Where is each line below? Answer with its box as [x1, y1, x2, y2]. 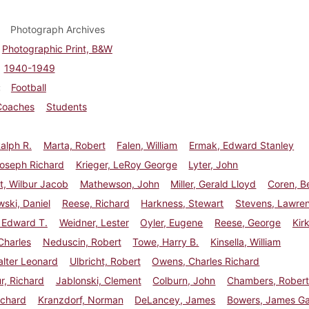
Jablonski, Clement [55, 274, 141, 286]
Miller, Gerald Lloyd [170, 177, 257, 190]
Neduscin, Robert [42, 235, 121, 248]
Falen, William [117, 139, 178, 151]
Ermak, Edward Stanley [189, 139, 295, 151]
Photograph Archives [10, 23, 105, 35]
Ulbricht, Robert [69, 255, 141, 267]
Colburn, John [152, 274, 216, 286]
